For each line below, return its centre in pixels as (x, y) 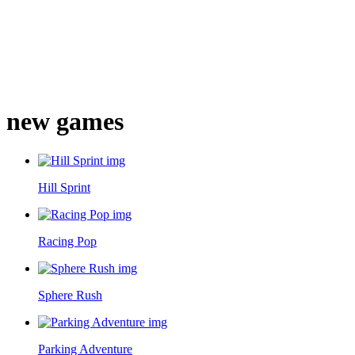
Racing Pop (67, 241)
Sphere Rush (70, 295)
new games (65, 122)
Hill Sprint (64, 187)
